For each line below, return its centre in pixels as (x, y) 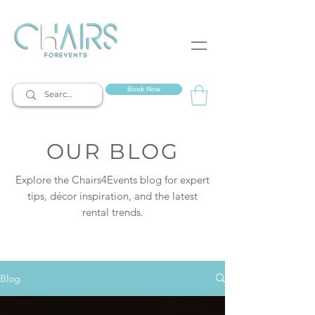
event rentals (57, 67)
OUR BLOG (112, 151)
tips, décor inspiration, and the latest (112, 195)
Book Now (144, 89)
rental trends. (112, 212)
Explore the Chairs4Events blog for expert (112, 179)
